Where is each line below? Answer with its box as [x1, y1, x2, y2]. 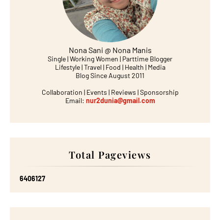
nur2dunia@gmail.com [85, 96, 155, 105]
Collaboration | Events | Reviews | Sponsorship [41, 88, 179, 96]
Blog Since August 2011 [76, 71, 144, 80]
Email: [65, 96, 86, 105]
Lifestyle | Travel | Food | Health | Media [55, 63, 165, 71]
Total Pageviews [69, 148, 151, 161]
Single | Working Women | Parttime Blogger [48, 55, 172, 63]
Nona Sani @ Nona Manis [68, 45, 152, 55]
